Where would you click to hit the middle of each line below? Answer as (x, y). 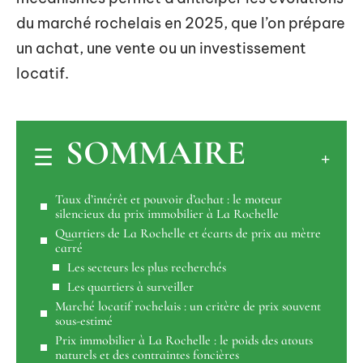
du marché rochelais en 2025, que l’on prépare (181, 23)
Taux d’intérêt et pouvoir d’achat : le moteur (169, 199)
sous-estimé (84, 320)
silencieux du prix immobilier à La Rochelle (167, 214)
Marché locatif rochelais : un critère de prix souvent (188, 306)
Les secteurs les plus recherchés (147, 267)
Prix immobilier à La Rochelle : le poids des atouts (184, 340)
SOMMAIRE (156, 152)
